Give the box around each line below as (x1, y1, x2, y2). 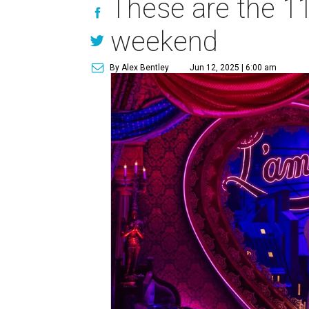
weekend (110, 26, 219, 58)
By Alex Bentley (110, 63, 170, 72)
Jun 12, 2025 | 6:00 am (190, 63, 277, 72)
